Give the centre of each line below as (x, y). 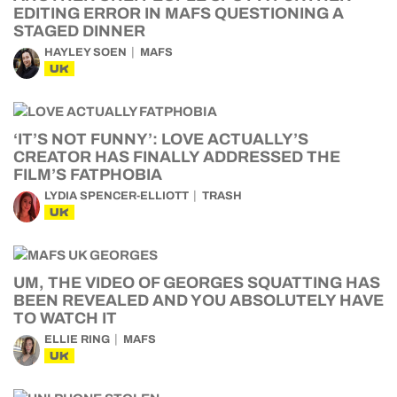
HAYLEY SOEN (86, 53)
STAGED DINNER (79, 31)
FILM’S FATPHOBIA (88, 175)
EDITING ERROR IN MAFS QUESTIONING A (179, 14)
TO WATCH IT (65, 319)
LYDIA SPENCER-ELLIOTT (117, 196)
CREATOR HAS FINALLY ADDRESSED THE (177, 157)
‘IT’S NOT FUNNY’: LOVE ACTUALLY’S (161, 140)
